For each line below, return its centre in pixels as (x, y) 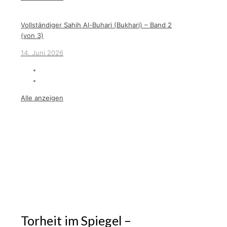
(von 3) (32, 35)
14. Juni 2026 (42, 52)
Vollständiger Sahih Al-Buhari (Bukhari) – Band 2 (96, 25)
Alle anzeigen (42, 98)
